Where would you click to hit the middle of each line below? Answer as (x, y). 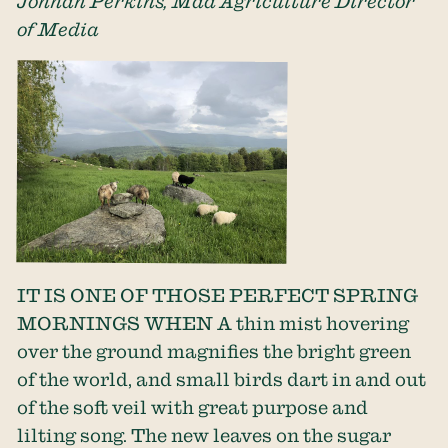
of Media (58, 29)
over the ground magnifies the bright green (214, 350)
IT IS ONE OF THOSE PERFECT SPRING (218, 294)
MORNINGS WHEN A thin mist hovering (213, 322)
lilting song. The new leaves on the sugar (204, 434)
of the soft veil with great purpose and (193, 406)
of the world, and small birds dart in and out (222, 378)
